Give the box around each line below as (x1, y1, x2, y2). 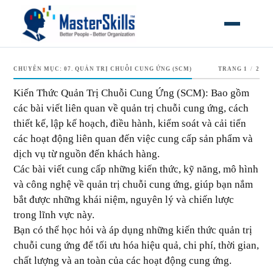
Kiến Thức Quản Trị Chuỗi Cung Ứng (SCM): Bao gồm (13, 87, 250, 99)
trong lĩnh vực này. (13, 209, 95, 221)
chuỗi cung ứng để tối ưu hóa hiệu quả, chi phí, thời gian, (13, 239, 260, 252)
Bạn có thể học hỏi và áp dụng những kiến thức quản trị (13, 224, 253, 236)
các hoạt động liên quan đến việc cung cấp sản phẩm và (13, 133, 253, 145)
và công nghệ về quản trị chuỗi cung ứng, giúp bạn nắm (13, 179, 253, 191)
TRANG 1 (218, 66, 247, 73)
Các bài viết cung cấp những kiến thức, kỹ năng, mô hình (13, 163, 259, 175)
